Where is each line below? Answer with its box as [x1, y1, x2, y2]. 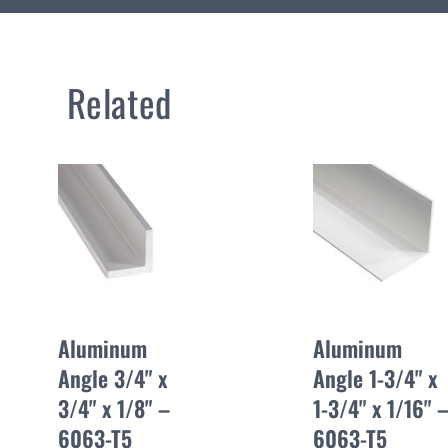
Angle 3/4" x [58, 361, 167, 394]
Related [66, 74, 172, 130]
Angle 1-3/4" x [313, 361, 437, 394]
